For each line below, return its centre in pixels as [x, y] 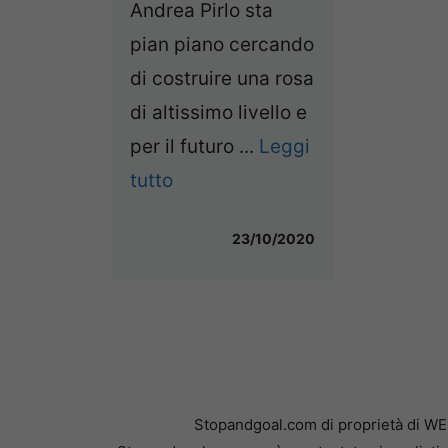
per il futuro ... [194, 146]
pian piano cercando [222, 44]
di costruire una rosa [222, 78]
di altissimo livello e [218, 112]
